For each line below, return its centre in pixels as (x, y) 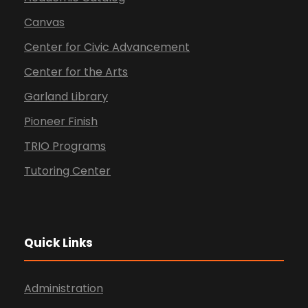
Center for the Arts (76, 72)
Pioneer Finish (61, 122)
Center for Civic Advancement (107, 47)
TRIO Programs (65, 146)
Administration (64, 289)
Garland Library (66, 97)
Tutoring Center (67, 171)
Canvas (44, 23)
